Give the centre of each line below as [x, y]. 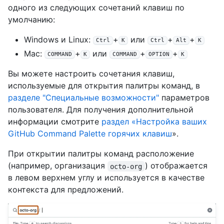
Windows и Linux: [58, 40]
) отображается [177, 166]
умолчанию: [31, 20]
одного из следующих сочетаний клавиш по [96, 8]
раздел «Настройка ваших [154, 122]
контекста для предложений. [66, 190]
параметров [184, 98]
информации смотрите [55, 122]
